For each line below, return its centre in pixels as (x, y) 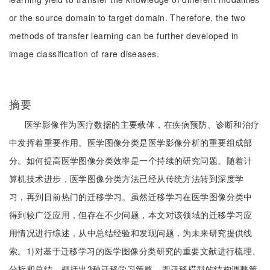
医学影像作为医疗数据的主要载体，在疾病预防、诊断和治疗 (142, 124)
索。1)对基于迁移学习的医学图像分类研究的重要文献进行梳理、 (135, 251)
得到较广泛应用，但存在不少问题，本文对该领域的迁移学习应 (131, 215)
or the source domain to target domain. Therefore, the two (127, 17)
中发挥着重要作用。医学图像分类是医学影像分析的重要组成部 (131, 142)
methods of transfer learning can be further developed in (124, 36)
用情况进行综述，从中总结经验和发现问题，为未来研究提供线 (131, 233)
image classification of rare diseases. (84, 54)
